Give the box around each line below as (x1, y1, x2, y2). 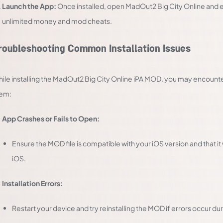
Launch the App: (2, 1, 56, 10)
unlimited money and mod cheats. (2, 16, 112, 25)
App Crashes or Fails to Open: (2, 114, 100, 123)
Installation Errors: (2, 179, 63, 188)
